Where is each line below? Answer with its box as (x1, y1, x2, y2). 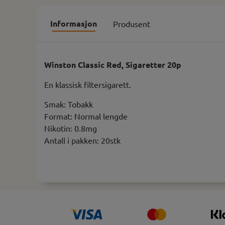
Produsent (113, 18, 150, 29)
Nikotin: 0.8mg (44, 123, 97, 133)
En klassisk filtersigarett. (44, 79, 131, 89)
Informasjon (50, 18, 97, 29)
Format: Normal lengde (44, 110, 128, 121)
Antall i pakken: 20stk (44, 135, 123, 145)
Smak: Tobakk (44, 98, 93, 109)
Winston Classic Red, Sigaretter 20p (44, 59, 181, 70)
